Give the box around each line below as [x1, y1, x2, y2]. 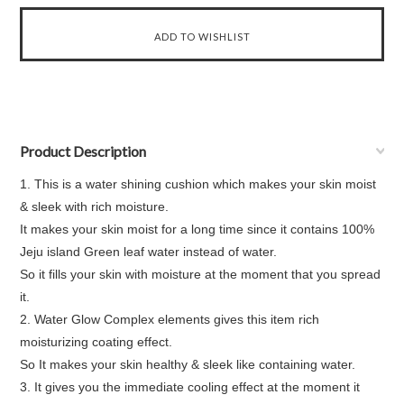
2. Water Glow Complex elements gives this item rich [20, 312, 320, 326]
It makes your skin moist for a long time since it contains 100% [20, 222, 375, 236]
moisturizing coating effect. [20, 335, 173, 349]
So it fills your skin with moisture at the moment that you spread [20, 267, 381, 281]
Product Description [20, 142, 147, 160]
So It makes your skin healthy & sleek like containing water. [20, 357, 356, 372]
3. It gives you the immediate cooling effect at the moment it [20, 380, 361, 394]
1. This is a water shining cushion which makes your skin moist [20, 177, 377, 191]
